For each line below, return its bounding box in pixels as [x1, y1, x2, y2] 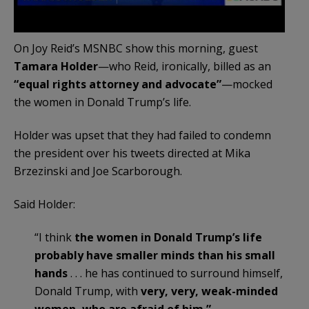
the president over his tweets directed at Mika [14, 146, 250, 161]
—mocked [221, 77, 272, 92]
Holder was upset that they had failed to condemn [14, 128, 271, 143]
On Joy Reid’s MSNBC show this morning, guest [14, 41, 258, 57]
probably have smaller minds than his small [34, 248, 275, 263]
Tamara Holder [14, 59, 98, 74]
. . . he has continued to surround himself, [68, 266, 283, 281]
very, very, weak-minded [141, 283, 278, 299]
